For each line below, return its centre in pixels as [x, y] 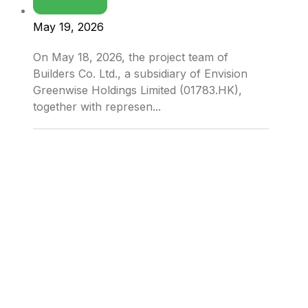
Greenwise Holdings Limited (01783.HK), [137, 90]
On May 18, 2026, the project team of [131, 57]
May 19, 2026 [68, 27]
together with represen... [97, 107]
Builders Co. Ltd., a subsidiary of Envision [140, 74]
